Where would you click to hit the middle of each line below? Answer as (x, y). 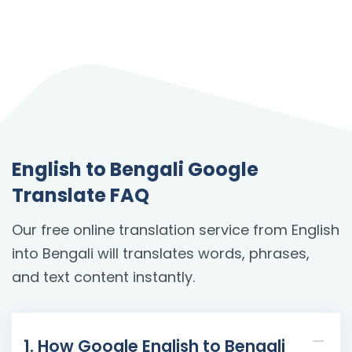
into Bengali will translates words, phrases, (161, 253)
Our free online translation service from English (176, 229)
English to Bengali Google (135, 169)
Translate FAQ (81, 195)
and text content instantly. (103, 277)
